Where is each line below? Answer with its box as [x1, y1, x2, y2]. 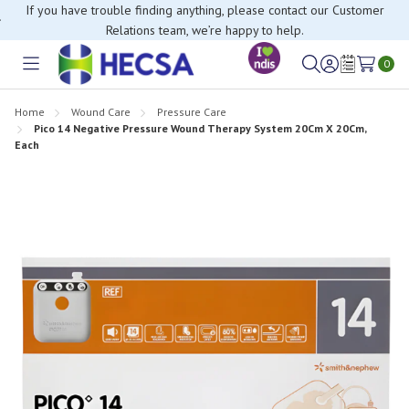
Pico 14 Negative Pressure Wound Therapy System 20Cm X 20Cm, [34, 121, 366, 135]
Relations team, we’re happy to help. [105, 22, 304, 38]
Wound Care [71, 104, 131, 119]
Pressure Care [157, 104, 226, 119]
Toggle [30, 65, 72, 84]
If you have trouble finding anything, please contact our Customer [25, 2, 384, 18]
